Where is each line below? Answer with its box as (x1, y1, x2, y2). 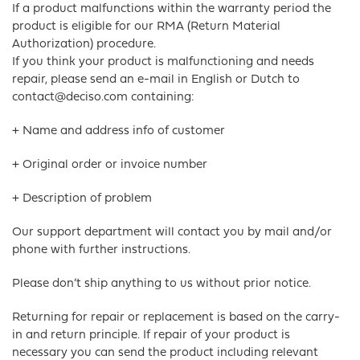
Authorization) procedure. (12, 39, 156, 51)
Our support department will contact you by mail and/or (12, 227, 332, 239)
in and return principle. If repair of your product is (12, 329, 290, 342)
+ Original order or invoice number (12, 159, 207, 171)
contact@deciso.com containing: (12, 92, 194, 104)
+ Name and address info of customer (12, 125, 225, 137)
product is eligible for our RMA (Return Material (12, 21, 280, 33)
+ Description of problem (12, 193, 152, 205)
